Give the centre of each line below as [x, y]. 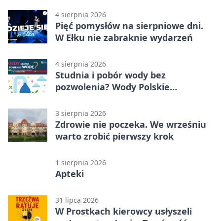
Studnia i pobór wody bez [110, 75]
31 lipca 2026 [77, 200]
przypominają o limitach [109, 98]
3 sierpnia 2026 [81, 113]
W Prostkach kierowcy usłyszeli [124, 211]
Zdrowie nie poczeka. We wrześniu [131, 124]
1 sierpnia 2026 [81, 162]
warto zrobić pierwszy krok [114, 136]
